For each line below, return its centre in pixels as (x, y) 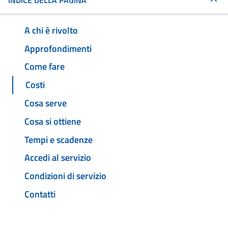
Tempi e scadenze (59, 139)
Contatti (40, 194)
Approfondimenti (58, 48)
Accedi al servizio (58, 158)
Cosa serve (46, 103)
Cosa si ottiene (53, 121)
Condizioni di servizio (65, 176)
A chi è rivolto (51, 30)
